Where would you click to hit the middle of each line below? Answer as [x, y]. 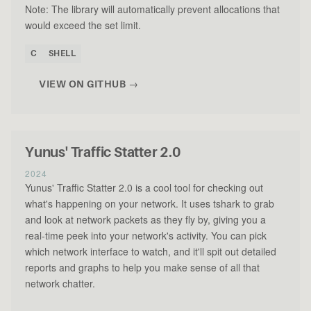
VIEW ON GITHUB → [89, 84]
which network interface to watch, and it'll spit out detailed [151, 252]
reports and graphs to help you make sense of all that [142, 268]
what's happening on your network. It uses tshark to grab [150, 204]
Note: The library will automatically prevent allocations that [152, 9]
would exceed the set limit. [83, 25]
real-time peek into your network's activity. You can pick [146, 236]
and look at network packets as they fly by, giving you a [145, 220]
